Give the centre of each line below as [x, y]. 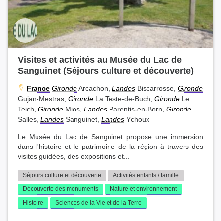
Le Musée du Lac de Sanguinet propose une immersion [110, 137]
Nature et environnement [143, 189]
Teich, [28, 109]
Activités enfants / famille [146, 175]
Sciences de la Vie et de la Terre [98, 203]
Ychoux [137, 120]
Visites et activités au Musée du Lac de [100, 60]
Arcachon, [94, 89]
